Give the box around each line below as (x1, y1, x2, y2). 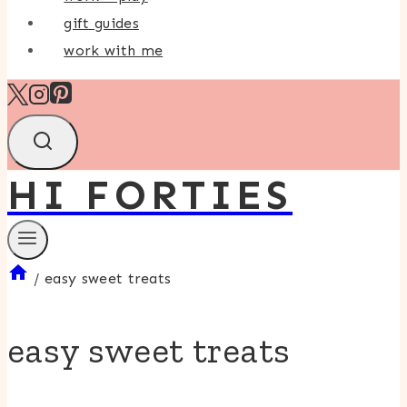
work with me (64, 42, 164, 59)
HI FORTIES (7, 171, 293, 220)
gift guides (64, 15, 139, 32)
